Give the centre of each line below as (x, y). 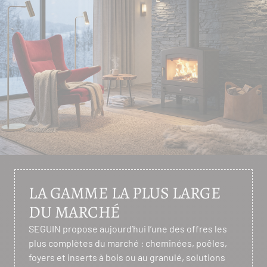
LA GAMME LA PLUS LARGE (125, 193)
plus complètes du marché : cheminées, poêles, (128, 243)
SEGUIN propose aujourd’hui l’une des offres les (128, 228)
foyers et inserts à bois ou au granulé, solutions (127, 257)
